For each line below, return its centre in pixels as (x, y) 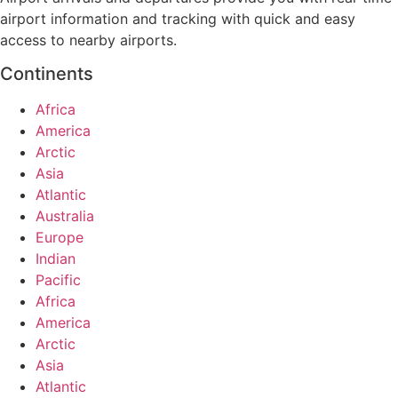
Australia (65, 216)
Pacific (58, 280)
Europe (60, 238)
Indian (56, 259)
